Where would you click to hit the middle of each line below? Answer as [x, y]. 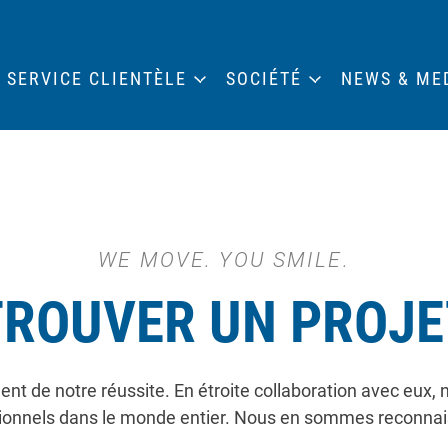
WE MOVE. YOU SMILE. [224, 260]
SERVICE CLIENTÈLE [96, 78]
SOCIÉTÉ [263, 78]
